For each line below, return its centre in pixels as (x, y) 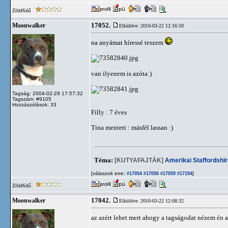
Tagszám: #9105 (32, 99)
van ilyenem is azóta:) (121, 74)
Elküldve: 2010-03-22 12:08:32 (151, 201)
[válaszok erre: (108, 173)
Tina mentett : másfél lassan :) (132, 127)
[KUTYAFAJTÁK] (139, 160)
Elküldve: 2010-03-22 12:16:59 (151, 26)
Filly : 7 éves (109, 112)
